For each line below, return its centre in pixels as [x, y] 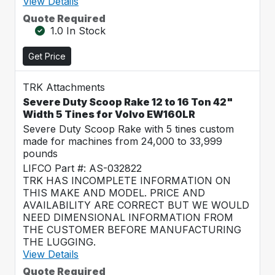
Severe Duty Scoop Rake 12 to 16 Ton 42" [128, 102]
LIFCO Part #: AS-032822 [82, 168]
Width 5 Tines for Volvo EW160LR [109, 114]
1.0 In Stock [78, 31]
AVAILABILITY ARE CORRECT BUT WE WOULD [136, 205]
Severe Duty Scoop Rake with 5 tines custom [128, 129]
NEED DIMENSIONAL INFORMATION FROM [128, 217]
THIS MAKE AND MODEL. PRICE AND [114, 193]
